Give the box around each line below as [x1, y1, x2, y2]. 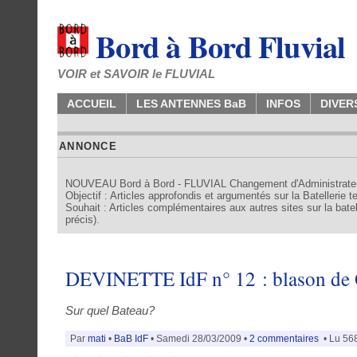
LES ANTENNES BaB [136, 97, 246, 110]
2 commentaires [249, 332, 319, 344]
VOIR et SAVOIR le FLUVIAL [57, 67, 215, 80]
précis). [65, 214, 100, 226]
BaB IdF [114, 332, 148, 344]
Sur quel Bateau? [65, 303, 155, 317]
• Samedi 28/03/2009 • [148, 332, 249, 344]
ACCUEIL [67, 97, 116, 110]
